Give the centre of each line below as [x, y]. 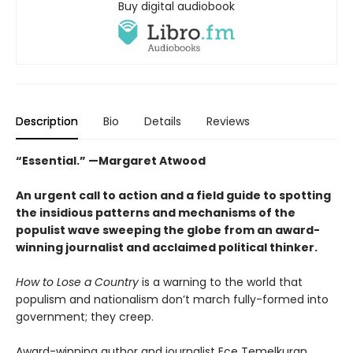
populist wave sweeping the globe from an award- [168, 230]
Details [163, 122]
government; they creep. [85, 317]
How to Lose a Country [77, 282]
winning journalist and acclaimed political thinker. [167, 248]
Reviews [228, 122]
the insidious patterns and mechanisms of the [156, 213]
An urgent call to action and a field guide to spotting [173, 196]
